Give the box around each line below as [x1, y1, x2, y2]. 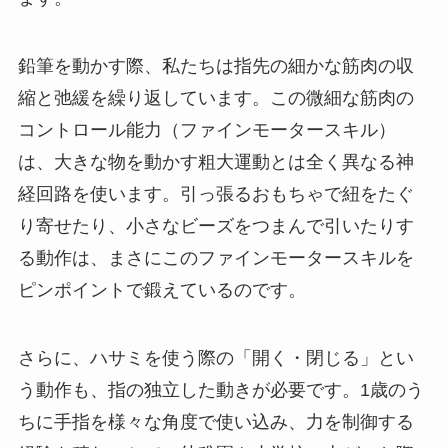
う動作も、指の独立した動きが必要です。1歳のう [17, 379, 424, 400]
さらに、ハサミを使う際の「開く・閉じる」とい [17, 347, 414, 368]
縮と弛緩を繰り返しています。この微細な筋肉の [17, 87, 414, 108]
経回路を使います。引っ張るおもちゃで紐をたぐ [17, 183, 414, 204]
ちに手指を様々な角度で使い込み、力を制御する [17, 411, 414, 432]
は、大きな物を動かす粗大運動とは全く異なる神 [17, 151, 414, 172]
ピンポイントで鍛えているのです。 [17, 279, 306, 300]
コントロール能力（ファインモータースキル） [17, 119, 396, 140]
